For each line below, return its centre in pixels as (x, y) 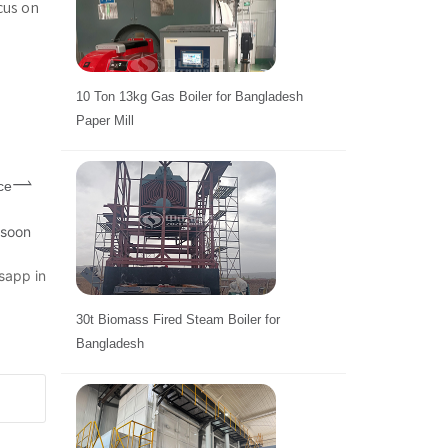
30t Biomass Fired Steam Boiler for (178, 319)
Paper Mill (105, 121)
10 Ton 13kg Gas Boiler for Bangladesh (189, 97)
